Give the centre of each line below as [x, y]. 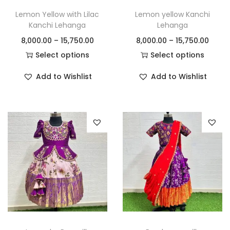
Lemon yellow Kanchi [172, 14]
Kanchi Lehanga [57, 25]
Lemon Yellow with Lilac [57, 14]
